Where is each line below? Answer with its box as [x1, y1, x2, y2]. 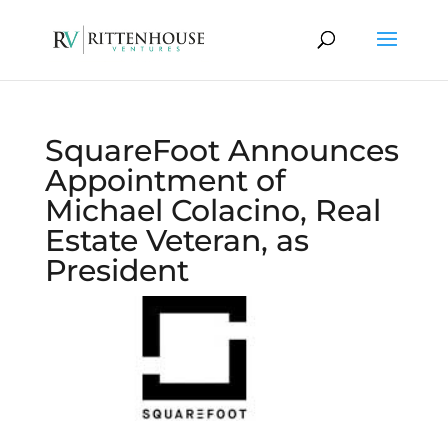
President [44, 252, 189, 289]
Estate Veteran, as [44, 222, 309, 259]
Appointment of [44, 162, 286, 199]
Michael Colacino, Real [44, 192, 381, 229]
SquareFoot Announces [44, 132, 399, 169]
